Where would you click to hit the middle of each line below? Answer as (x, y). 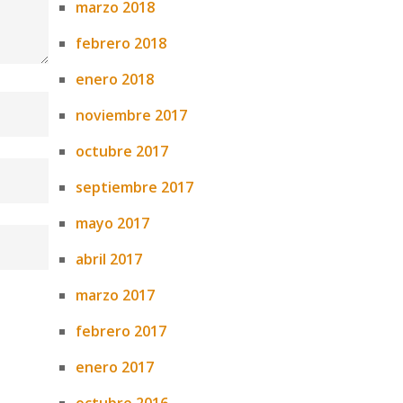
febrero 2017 (121, 331)
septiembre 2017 (134, 187)
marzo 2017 (115, 295)
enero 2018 (114, 79)
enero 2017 (114, 367)
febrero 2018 (121, 43)
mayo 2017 (112, 223)
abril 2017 (108, 259)
